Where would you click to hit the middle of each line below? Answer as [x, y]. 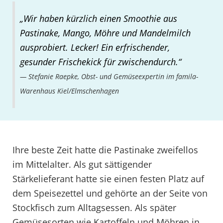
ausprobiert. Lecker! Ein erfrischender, [95, 47]
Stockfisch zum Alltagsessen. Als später [94, 208]
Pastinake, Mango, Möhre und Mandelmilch [105, 33]
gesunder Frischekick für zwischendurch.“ [101, 62]
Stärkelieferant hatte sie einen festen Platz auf [108, 179]
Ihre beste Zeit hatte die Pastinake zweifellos [105, 150]
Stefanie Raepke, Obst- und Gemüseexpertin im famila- [113, 76]
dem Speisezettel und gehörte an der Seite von [110, 193]
